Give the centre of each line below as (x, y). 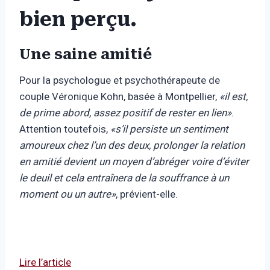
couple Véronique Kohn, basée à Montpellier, (119, 97)
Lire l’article (45, 262)
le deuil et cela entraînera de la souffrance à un (124, 178)
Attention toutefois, (65, 129)
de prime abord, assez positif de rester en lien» (125, 113)
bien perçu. (78, 20)
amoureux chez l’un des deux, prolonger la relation (132, 146)
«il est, (234, 97)
